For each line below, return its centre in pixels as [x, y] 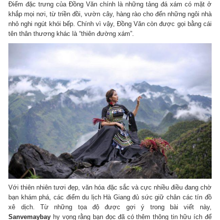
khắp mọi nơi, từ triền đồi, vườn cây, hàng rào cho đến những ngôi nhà [110, 14]
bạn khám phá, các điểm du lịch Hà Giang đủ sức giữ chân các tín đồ [110, 197]
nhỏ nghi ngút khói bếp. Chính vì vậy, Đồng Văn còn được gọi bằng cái [110, 24]
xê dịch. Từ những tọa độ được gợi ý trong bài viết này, [110, 207]
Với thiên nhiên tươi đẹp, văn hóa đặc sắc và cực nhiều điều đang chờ [110, 188]
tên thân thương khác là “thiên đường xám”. [71, 33]
